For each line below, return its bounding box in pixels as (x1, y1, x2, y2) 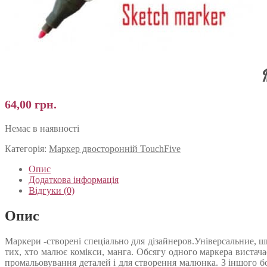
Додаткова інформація (29, 174, 119, 185)
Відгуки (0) (29, 185, 74, 195)
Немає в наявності (5, 123, 79, 133)
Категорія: (5, 143, 49, 154)
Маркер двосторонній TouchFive (49, 143, 181, 154)
